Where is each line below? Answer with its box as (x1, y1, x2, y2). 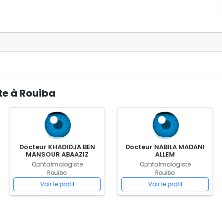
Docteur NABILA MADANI (125, 143, 205, 151)
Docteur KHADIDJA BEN (19, 143, 95, 151)
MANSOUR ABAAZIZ (25, 150, 89, 159)
